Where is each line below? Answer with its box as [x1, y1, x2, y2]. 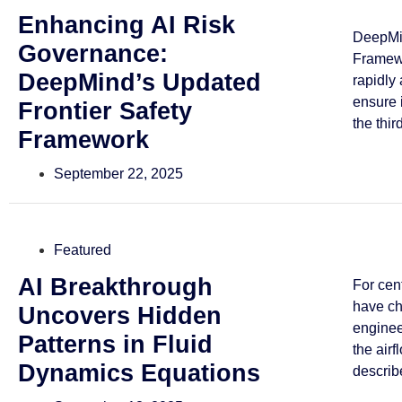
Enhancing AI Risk [18, 12, 235, 39]
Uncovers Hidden [18, 302, 222, 330]
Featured [54, 242, 111, 258]
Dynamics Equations [18, 360, 260, 388]
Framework [18, 127, 149, 154]
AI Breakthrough [18, 274, 213, 301]
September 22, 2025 [54, 166, 183, 182]
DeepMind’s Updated [18, 69, 261, 97]
